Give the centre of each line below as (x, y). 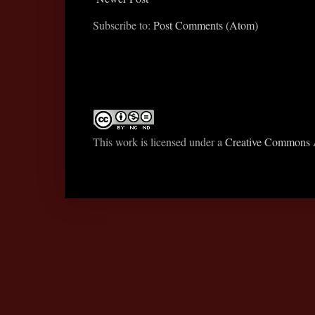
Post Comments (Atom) (206, 25)
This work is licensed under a (159, 141)
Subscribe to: (123, 25)
